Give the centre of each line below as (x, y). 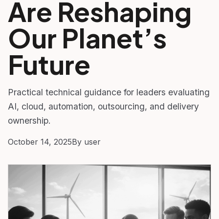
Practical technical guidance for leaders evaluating (109, 92)
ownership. (29, 120)
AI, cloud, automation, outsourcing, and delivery (103, 106)
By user (86, 142)
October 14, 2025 (40, 142)
